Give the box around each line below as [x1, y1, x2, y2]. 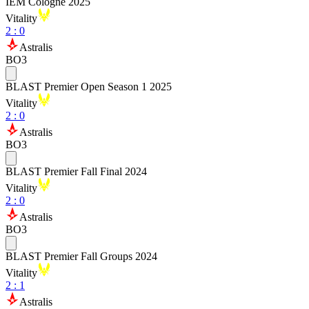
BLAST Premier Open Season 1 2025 [6, 81, 172, 92]
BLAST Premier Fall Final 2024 [6, 166, 147, 177]
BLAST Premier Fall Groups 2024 [6, 250, 157, 262]
